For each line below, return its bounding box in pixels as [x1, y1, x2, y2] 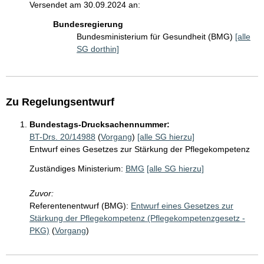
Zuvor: [29, 189, 54, 198]
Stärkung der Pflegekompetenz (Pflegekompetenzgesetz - [29, 213, 245, 223]
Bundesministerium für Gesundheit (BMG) [77, 32, 235, 41]
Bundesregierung [53, 19, 123, 29]
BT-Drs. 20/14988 [29, 132, 95, 141]
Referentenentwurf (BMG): [29, 201, 128, 210]
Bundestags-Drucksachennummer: [29, 120, 170, 129]
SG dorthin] [77, 44, 119, 54]
